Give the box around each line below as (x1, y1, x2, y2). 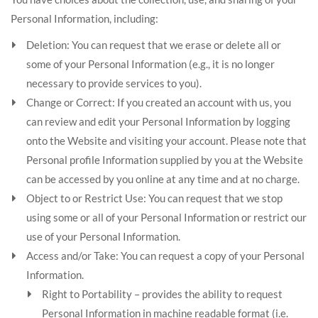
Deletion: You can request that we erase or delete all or (26, 38, 281, 51)
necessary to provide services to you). (26, 77, 202, 89)
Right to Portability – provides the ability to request (42, 287, 283, 300)
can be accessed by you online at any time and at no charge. (26, 172, 300, 185)
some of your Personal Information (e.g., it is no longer (26, 57, 275, 70)
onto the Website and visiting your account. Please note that (26, 134, 307, 147)
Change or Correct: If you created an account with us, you (26, 96, 291, 109)
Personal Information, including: (11, 12, 158, 25)
